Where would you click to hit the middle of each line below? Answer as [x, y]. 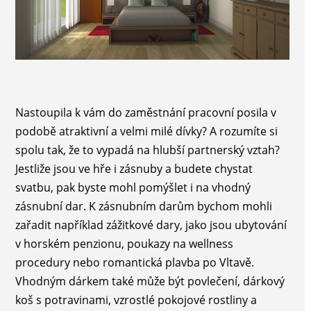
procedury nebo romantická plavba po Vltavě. [134, 263]
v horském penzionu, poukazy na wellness [124, 244]
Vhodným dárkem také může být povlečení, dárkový [150, 281]
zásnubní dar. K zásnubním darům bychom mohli [143, 207]
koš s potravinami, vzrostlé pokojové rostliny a [136, 300]
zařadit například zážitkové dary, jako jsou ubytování [151, 225]
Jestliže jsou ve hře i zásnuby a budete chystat [134, 169]
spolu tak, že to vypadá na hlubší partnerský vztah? [147, 150]
